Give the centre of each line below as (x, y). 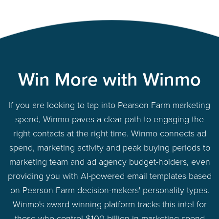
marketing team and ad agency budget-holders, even (109, 161)
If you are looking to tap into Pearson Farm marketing (109, 104)
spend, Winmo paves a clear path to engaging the (109, 119)
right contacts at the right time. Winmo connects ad (109, 133)
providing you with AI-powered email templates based (109, 175)
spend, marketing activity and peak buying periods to (109, 147)
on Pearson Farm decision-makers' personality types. (109, 189)
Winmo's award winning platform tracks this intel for (109, 204)
